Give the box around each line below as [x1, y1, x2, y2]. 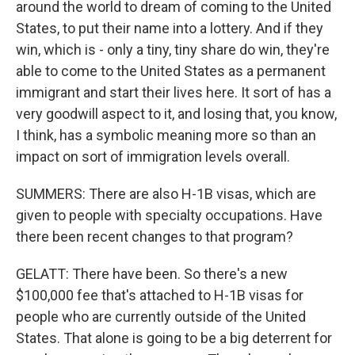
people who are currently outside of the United [16, 308, 306, 325]
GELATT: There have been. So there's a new [16, 265, 288, 282]
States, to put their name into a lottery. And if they [16, 20, 323, 36]
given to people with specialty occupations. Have [16, 207, 323, 223]
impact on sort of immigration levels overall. [16, 148, 290, 165]
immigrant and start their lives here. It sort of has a [16, 84, 331, 101]
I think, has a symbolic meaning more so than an [16, 127, 316, 143]
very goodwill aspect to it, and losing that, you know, [16, 105, 337, 122]
